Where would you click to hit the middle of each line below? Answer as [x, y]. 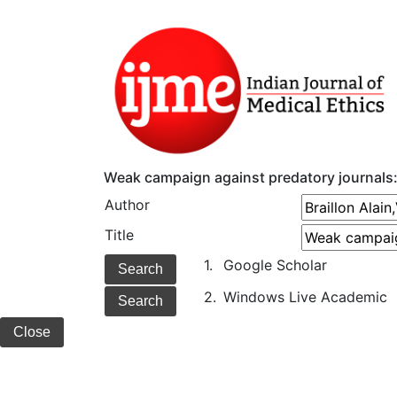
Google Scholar [275, 265]
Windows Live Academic [305, 297]
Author [127, 205]
